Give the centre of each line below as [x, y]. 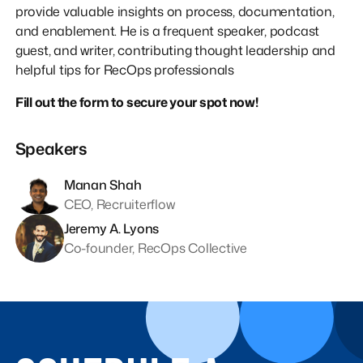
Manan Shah [102, 184]
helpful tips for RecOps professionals [124, 69]
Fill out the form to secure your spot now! [137, 102]
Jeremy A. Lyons [111, 228]
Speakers [51, 148]
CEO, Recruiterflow [119, 204]
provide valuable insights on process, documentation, [175, 11]
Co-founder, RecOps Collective [155, 248]
